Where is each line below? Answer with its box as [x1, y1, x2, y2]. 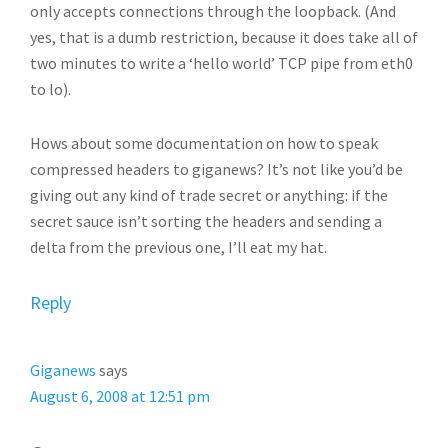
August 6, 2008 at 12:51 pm [30, 386, 210, 406]
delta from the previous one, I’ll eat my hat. [30, 237, 327, 257]
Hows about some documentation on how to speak [30, 133, 378, 153]
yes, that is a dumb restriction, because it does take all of [30, 27, 418, 47]
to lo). [30, 79, 71, 99]
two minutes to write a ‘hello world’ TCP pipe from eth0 [30, 53, 413, 73]
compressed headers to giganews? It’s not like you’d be [30, 159, 403, 179]
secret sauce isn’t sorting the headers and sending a [30, 211, 382, 231]
